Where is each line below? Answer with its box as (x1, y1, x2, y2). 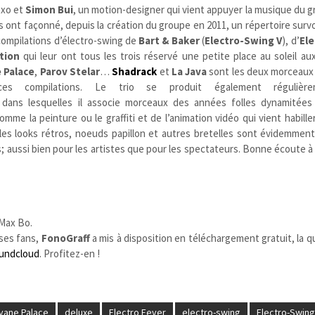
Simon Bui (25, 2, 73, 16)
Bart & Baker (139, 33, 200, 47)
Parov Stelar (39, 64, 100, 78)
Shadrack (112, 64, 157, 78)
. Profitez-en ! (39, 246, 101, 260)
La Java (171, 64, 207, 78)
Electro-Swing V (205, 33, 283, 47)
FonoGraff (41, 231, 90, 245)
